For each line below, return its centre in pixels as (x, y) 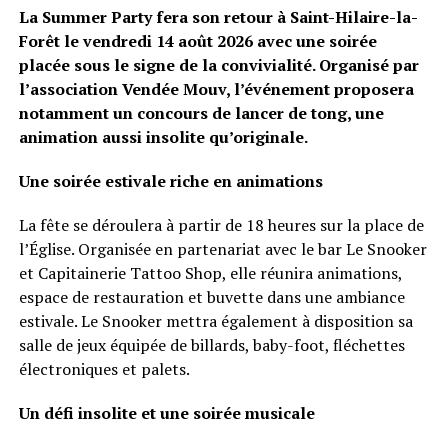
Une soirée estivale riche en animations (170, 181)
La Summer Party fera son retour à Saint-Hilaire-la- (218, 17)
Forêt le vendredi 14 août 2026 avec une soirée (197, 41)
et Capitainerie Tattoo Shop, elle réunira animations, (210, 273)
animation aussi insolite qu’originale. (163, 137)
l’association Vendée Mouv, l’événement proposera (216, 89)
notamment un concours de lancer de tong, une (201, 113)
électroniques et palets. (104, 369)
